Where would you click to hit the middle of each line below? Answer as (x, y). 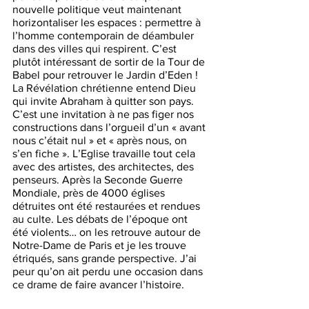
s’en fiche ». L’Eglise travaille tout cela (105, 154)
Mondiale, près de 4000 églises (90, 193)
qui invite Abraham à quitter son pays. (104, 101)
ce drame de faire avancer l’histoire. (98, 285)
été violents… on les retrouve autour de (108, 232)
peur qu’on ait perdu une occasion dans (109, 272)
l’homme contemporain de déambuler (104, 36)
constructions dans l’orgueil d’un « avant (110, 128)
